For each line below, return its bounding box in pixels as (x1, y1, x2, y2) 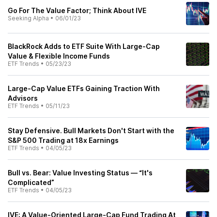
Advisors (8, 94, 38, 102)
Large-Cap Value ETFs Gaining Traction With (8, 84, 160, 93)
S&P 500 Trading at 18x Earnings (8, 136, 119, 144)
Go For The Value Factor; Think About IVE (8, 6, 146, 15)
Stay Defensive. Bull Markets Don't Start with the (8, 126, 174, 135)
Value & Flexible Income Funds (8, 52, 110, 60)
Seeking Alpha (8, 15, 49, 22)
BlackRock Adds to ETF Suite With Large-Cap (8, 42, 160, 50)
